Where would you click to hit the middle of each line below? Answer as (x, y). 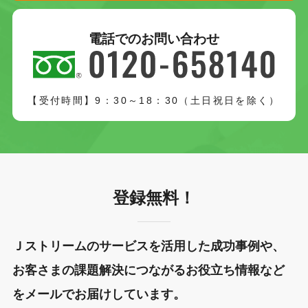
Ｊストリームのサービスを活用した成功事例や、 (148, 246)
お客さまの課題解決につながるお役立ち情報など (148, 271)
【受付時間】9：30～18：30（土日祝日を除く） (154, 100)
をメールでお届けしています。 (99, 295)
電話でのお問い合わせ (154, 39)
